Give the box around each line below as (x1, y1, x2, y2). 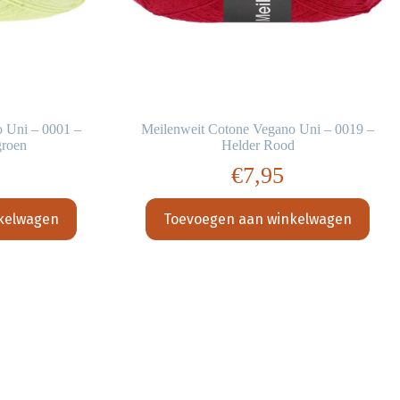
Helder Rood (221, 137, 295, 154)
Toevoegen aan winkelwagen (163, 211, 353, 229)
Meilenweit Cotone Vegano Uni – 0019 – (141, 121, 375, 137)
